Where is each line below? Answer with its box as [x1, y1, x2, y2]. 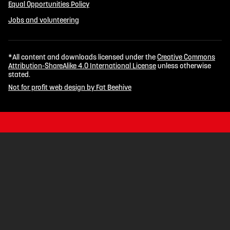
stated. [8, 70, 30, 80]
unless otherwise [156, 61, 211, 71]
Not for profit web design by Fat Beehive [8, 82, 131, 92]
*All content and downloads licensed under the [8, 52, 157, 62]
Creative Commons [157, 52, 215, 62]
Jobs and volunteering [8, 15, 79, 25]
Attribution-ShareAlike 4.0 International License [8, 61, 156, 71]
